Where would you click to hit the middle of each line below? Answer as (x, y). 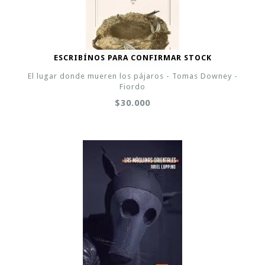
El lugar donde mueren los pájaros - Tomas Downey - (132, 76)
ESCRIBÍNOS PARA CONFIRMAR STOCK (132, 58)
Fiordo (132, 87)
